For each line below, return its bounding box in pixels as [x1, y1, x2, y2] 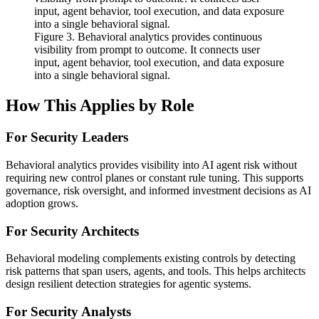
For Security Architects [6, 223, 139, 239]
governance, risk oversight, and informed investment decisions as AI [6, 184, 311, 197]
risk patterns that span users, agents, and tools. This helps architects [6, 265, 305, 278]
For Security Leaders [6, 130, 128, 145]
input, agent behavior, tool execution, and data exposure [34, 56, 284, 69]
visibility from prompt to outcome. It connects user [34, 43, 260, 56]
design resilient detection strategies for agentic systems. [6, 278, 251, 291]
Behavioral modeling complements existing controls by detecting [6, 252, 296, 265]
